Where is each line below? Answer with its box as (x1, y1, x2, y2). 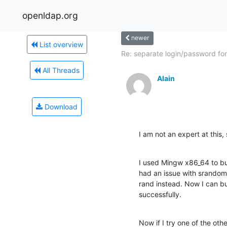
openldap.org (22, 10, 78, 21)
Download (43, 102, 78, 111)
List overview (37, 40, 83, 49)
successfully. (139, 190, 181, 199)
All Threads (41, 65, 80, 74)
